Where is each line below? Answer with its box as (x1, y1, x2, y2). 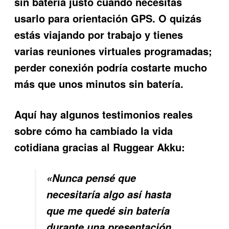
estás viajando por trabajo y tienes (14, 27, 184, 42)
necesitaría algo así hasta (47, 187, 172, 202)
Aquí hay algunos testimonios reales (14, 107, 193, 122)
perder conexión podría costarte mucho (14, 59, 208, 75)
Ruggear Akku (113, 140, 182, 155)
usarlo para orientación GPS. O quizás (14, 10, 202, 26)
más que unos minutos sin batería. (14, 76, 184, 91)
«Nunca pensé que (47, 171, 136, 186)
